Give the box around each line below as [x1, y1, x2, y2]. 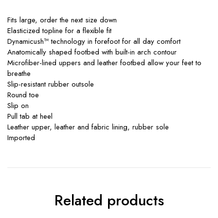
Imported [7, 132, 35, 144]
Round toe [7, 90, 39, 101]
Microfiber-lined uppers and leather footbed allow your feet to [7, 57, 201, 69]
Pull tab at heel [7, 111, 53, 122]
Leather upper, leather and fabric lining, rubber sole [7, 122, 169, 133]
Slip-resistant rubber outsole [7, 79, 94, 90]
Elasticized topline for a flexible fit [7, 25, 111, 36]
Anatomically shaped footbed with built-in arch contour [7, 47, 177, 58]
